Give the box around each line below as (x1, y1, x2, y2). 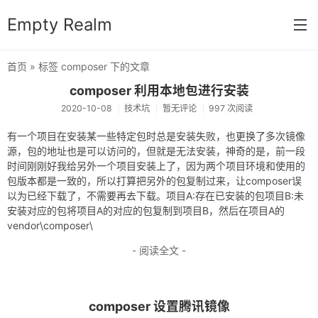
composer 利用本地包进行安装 (69, 82, 249, 98)
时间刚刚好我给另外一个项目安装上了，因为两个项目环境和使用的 (7, 159, 305, 172)
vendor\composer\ (7, 219, 93, 231)
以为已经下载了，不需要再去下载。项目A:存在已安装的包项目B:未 (7, 189, 304, 202)
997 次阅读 (209, 103, 253, 114)
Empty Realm (7, 14, 112, 35)
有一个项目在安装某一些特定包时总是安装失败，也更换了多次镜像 (7, 129, 305, 142)
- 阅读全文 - (132, 243, 186, 256)
